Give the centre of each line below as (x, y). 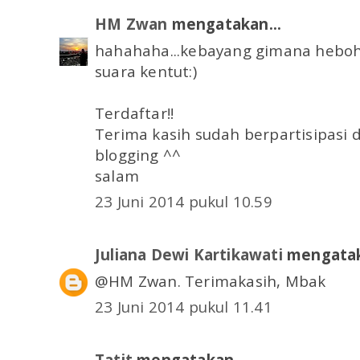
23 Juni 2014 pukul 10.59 (184, 202)
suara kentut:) (146, 71)
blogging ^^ (138, 154)
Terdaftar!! (135, 112)
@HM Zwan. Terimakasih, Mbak (211, 280)
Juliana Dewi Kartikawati (189, 255)
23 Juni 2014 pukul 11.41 (184, 307)
